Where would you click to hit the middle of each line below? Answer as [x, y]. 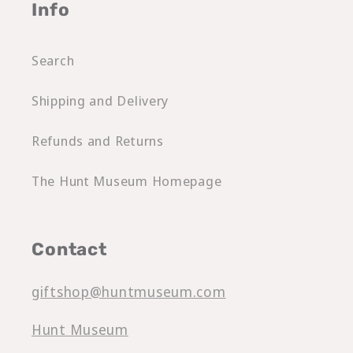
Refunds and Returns [98, 141]
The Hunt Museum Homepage [127, 181]
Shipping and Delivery [100, 101]
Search [53, 61]
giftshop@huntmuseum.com [129, 292]
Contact [69, 250]
